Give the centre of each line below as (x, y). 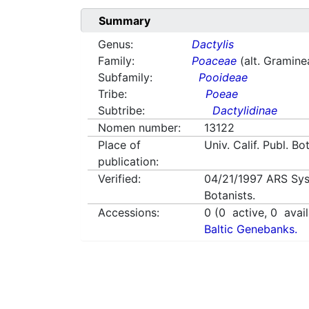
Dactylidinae (245, 111)
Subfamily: (125, 78)
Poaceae (215, 61)
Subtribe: (121, 111)
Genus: (116, 44)
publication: (128, 162)
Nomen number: (139, 128)
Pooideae (223, 78)
